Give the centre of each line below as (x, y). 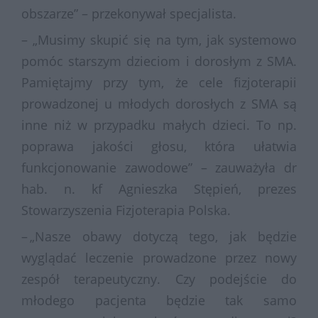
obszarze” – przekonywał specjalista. (129, 13)
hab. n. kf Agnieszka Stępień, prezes (159, 188)
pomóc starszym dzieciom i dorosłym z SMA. (159, 61)
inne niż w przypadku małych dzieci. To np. (159, 125)
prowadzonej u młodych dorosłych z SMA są (159, 103)
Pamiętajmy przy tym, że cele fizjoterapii (159, 82)
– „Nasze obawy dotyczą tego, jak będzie (159, 236)
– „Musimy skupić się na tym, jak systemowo (159, 39)
